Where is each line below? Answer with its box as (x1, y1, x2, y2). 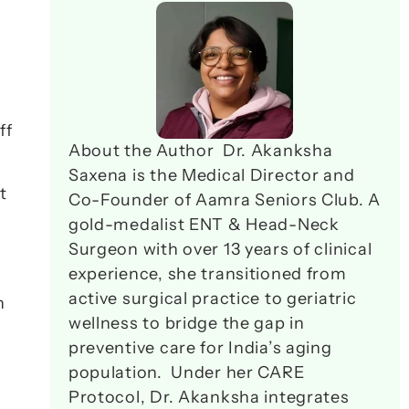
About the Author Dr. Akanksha (68, 141, 333, 161)
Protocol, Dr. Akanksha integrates (68, 387, 350, 407)
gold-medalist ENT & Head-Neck (68, 215, 340, 235)
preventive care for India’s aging (68, 338, 332, 358)
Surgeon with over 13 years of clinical (68, 239, 372, 259)
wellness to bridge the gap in (68, 313, 305, 333)
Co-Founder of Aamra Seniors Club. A (68, 190, 382, 210)
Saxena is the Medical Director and (68, 165, 355, 185)
